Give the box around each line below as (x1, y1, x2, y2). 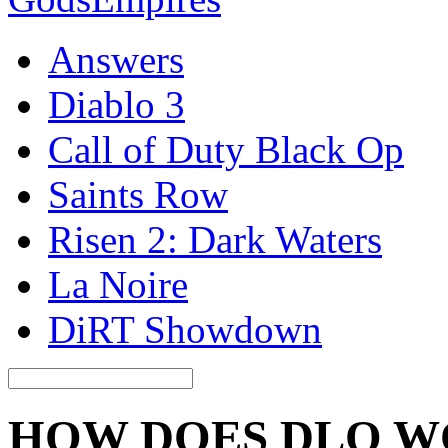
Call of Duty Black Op (48, 128, 404, 171)
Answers (48, 38, 184, 81)
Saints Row (48, 173, 228, 216)
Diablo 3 (48, 83, 185, 126)
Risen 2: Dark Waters (48, 218, 382, 261)
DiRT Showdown (48, 308, 322, 351)
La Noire (48, 263, 188, 306)
